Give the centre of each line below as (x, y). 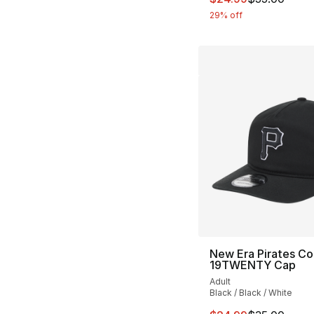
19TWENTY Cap (252, 265)
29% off (226, 15)
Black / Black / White (250, 293)
